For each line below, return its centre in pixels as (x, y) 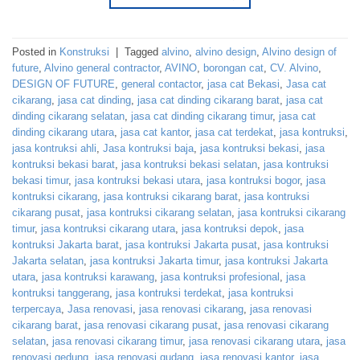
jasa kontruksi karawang (98, 276)
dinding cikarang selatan (68, 116)
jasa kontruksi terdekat (169, 292)
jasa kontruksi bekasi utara (137, 180)
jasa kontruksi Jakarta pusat (191, 244)
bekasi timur (40, 180)
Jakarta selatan (48, 260)
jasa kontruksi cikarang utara (108, 228)
